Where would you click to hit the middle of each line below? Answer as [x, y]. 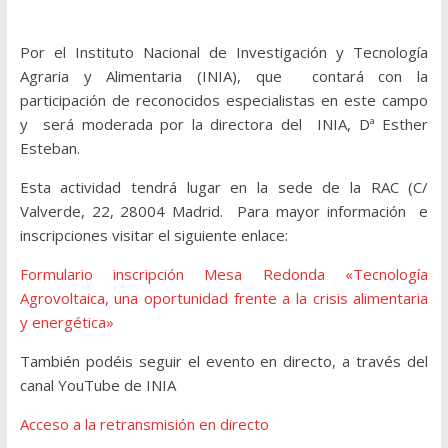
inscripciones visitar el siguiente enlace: [153, 235]
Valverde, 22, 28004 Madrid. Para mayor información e [224, 211]
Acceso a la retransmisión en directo [144, 424]
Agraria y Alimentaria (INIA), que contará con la [224, 76]
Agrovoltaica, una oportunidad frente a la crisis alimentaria [224, 298]
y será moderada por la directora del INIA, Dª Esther [224, 124]
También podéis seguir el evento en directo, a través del [224, 361]
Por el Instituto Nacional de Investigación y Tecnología [224, 52]
